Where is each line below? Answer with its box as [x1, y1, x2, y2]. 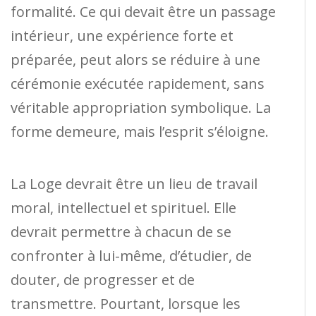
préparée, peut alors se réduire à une [11, 49, 260, 69]
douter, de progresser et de [11, 269, 195, 289]
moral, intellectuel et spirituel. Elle [11, 197, 236, 217]
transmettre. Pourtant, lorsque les [11, 293, 241, 313]
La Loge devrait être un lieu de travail [11, 174, 257, 193]
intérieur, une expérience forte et [11, 25, 233, 45]
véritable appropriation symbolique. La [11, 97, 271, 117]
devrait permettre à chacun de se [11, 221, 231, 241]
